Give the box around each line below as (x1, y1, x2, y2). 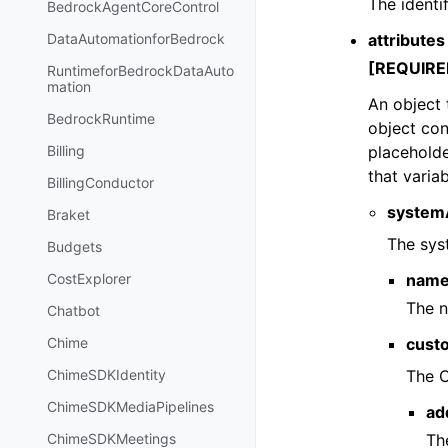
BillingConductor (47, 174, 154, 192)
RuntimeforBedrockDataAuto (47, 62, 234, 80)
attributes (368, 30, 445, 50)
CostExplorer (47, 270, 131, 288)
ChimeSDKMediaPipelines (47, 398, 214, 416)
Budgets (47, 238, 102, 256)
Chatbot (47, 302, 100, 320)
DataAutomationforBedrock (47, 30, 225, 48)
